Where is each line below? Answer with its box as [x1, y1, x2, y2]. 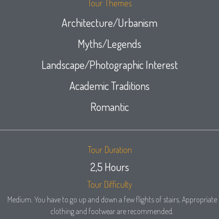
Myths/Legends [78, 37, 141, 50]
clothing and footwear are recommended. [50, 206, 174, 216]
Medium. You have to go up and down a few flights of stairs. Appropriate [7, 195, 217, 204]
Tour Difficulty [87, 179, 132, 190]
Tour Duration [87, 144, 132, 155]
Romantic [90, 100, 129, 113]
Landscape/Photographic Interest [41, 58, 178, 71]
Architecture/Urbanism [62, 16, 157, 29]
